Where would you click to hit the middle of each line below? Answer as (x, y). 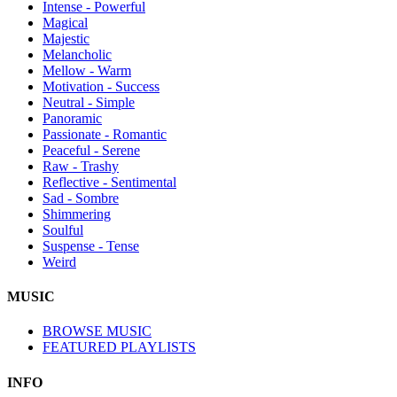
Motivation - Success (101, 86)
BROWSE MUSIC (97, 331)
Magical (65, 22)
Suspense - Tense (91, 245)
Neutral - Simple (89, 102)
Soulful (63, 230)
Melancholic (77, 54)
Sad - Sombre (81, 198)
